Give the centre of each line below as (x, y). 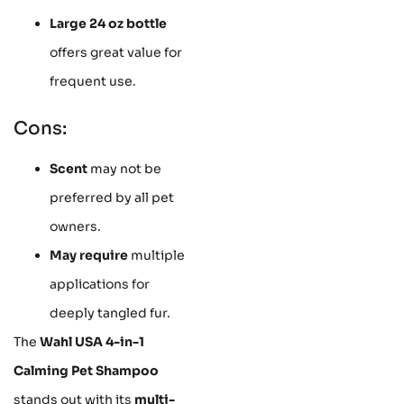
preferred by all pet (112, 197)
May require (89, 255)
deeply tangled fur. (110, 312)
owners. (75, 226)
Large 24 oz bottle (108, 23)
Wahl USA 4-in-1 (92, 341)
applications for (100, 284)
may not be (124, 168)
